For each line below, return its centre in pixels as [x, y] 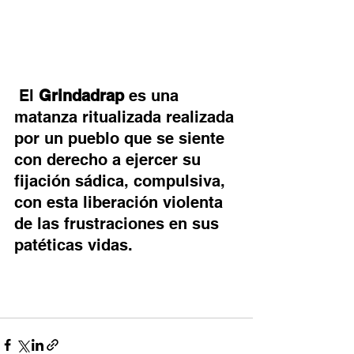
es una [154, 96]
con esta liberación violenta [121, 203]
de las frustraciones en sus [119, 224]
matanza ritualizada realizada [126, 117]
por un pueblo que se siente [122, 139]
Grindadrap [81, 96]
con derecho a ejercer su [110, 160]
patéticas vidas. [73, 245]
